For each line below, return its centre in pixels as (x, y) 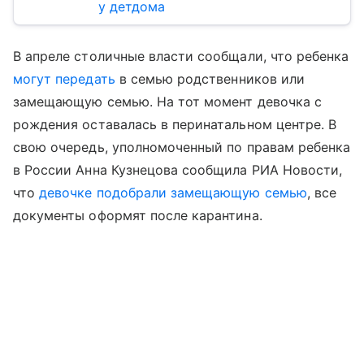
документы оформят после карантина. (138, 215)
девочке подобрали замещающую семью (173, 193)
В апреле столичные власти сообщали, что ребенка (181, 56)
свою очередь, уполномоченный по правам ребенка (182, 147)
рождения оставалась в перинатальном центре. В (175, 124)
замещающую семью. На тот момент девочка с (167, 102)
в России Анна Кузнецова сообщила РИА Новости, (178, 170)
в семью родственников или (210, 79)
